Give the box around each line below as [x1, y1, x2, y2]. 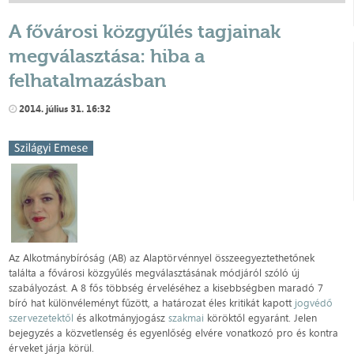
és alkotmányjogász [73, 311, 169, 326]
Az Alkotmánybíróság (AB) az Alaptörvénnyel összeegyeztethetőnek [9, 250, 315, 265]
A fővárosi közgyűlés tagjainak [9, 20, 281, 43]
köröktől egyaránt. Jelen [204, 311, 318, 326]
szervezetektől [9, 311, 74, 326]
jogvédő [295, 296, 333, 311]
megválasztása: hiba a [9, 44, 205, 68]
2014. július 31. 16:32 [17, 102, 111, 116]
